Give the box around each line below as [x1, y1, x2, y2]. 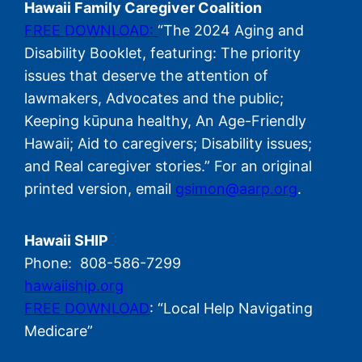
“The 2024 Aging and [158, 22, 305, 40]
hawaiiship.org [24, 277, 124, 295]
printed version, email [24, 180, 176, 198]
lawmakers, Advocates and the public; [24, 90, 284, 107]
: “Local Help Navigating [149, 300, 314, 318]
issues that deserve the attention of [24, 67, 269, 85]
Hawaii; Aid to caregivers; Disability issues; [24, 135, 313, 153]
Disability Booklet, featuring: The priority [24, 44, 301, 62]
